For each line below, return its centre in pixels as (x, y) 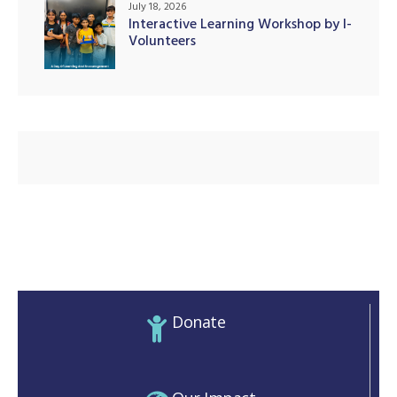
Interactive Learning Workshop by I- (240, 25)
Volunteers (162, 42)
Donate (199, 321)
